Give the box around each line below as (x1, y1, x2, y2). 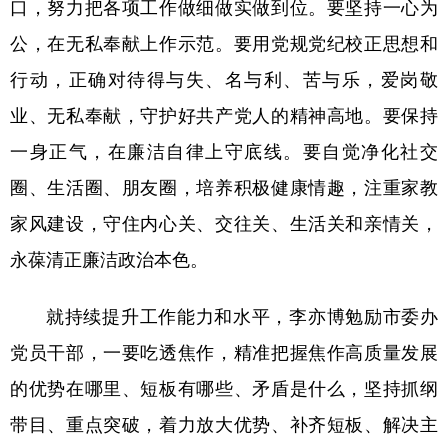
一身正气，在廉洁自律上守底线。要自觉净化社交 (10, 142, 438, 163)
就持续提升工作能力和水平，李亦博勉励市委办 (46, 307, 438, 328)
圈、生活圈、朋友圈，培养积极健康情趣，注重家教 (10, 178, 438, 199)
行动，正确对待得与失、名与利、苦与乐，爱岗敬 (10, 70, 438, 91)
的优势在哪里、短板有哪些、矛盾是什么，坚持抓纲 (10, 379, 438, 400)
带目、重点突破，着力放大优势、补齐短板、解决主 (10, 415, 438, 436)
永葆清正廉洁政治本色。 (10, 250, 208, 271)
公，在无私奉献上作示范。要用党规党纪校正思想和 (10, 34, 438, 55)
